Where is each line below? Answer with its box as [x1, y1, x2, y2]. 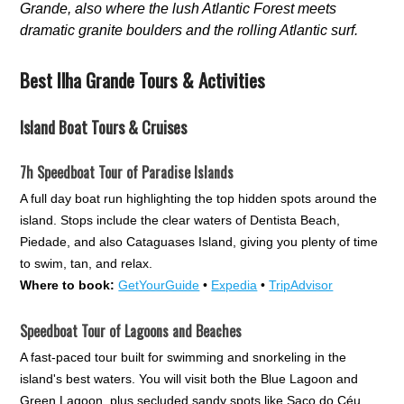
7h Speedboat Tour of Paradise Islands [20, 161, 234, 183]
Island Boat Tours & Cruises [20, 115, 188, 139]
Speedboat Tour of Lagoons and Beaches [20, 319, 243, 342]
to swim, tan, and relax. [20, 255, 153, 271]
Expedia [211, 277, 258, 292]
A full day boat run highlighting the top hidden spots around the [20, 190, 378, 206]
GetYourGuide [118, 277, 200, 292]
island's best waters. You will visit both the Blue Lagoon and [20, 371, 359, 386]
